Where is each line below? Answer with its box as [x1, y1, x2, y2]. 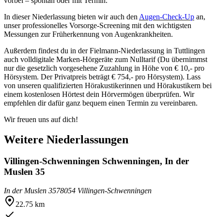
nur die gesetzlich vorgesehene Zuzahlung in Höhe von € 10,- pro [4, 63, 204, 72]
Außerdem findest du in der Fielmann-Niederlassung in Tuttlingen [4, 46, 205, 55]
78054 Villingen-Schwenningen [56, 186, 152, 195]
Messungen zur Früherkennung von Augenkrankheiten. [4, 30, 173, 38]
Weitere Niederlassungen [4, 133, 128, 146]
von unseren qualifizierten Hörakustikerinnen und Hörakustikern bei [4, 81, 212, 90]
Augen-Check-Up [139, 12, 194, 21]
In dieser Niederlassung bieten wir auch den [4, 12, 139, 21]
